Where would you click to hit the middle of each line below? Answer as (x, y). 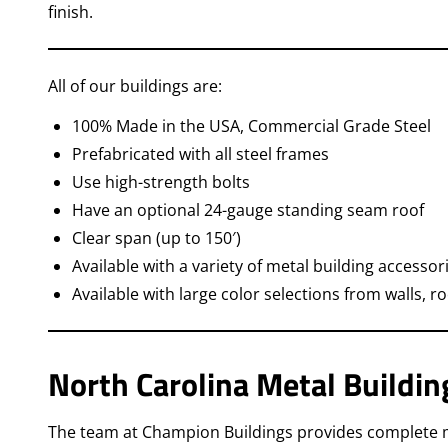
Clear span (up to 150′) (156, 238)
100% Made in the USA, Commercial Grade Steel (251, 126)
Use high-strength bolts (161, 182)
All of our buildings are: (135, 86)
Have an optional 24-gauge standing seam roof (248, 210)
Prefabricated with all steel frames (200, 154)
